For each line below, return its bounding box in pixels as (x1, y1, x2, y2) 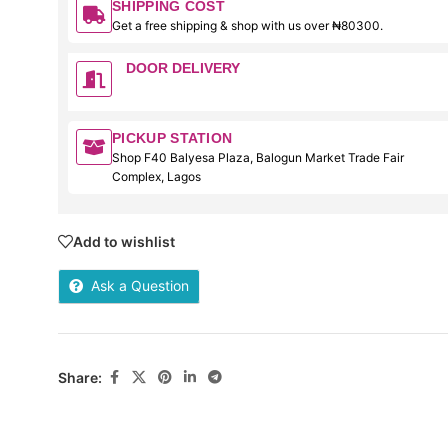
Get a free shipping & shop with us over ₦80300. (112, 18, 384, 33)
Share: (58, 368, 103, 386)
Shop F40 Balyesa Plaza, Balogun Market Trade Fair (112, 150, 405, 165)
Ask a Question (91, 277, 190, 294)
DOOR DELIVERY (125, 60, 240, 76)
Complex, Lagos (112, 169, 202, 184)
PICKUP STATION (112, 130, 233, 146)
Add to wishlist (73, 232, 176, 250)
